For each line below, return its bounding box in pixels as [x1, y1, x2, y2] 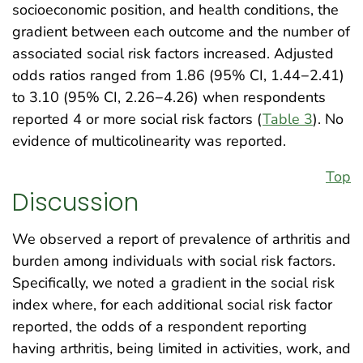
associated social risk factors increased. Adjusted [12, 44, 334, 64]
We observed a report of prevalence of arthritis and [12, 228, 351, 249]
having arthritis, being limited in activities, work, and [12, 338, 351, 358]
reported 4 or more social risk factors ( [12, 109, 263, 130]
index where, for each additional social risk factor [12, 294, 332, 314]
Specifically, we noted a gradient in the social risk [12, 272, 335, 293]
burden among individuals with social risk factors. [12, 250, 335, 271]
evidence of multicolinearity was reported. [12, 131, 286, 152]
